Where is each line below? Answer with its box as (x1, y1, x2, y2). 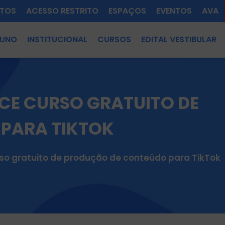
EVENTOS (156, 5, 192, 17)
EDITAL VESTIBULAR (141, 34, 216, 45)
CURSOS (97, 34, 131, 45)
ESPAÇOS (108, 5, 146, 17)
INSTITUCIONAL (27, 34, 87, 45)
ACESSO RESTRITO (26, 5, 98, 17)
